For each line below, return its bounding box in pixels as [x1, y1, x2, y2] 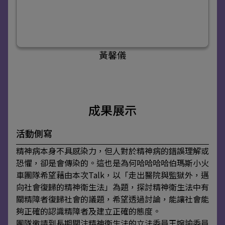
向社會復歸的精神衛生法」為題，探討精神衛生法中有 [16, 180, 209, 193]
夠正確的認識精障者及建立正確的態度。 [16, 204, 161, 217]
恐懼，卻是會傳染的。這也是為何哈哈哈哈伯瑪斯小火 [16, 156, 209, 169]
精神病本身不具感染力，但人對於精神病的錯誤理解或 [16, 144, 209, 157]
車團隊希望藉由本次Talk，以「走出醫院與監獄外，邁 [16, 168, 209, 181]
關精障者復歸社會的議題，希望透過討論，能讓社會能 [16, 192, 209, 205]
